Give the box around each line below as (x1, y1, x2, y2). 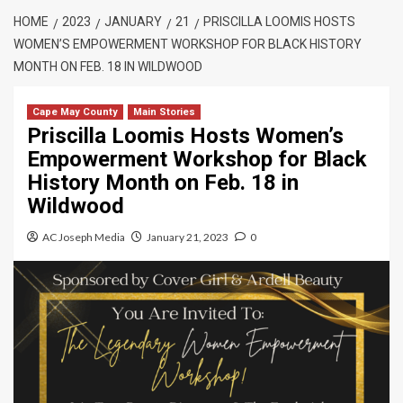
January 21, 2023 (147, 230, 228, 244)
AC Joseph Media (42, 230, 125, 244)
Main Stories (133, 106, 195, 118)
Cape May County (32, 106, 118, 118)
